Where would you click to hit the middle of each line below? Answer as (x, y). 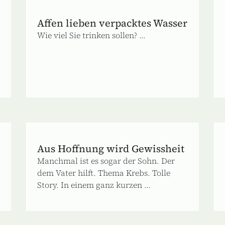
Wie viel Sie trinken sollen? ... (92, 35)
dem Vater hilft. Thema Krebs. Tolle (104, 173)
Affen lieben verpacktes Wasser (113, 23)
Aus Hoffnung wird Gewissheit (111, 148)
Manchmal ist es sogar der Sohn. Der (106, 160)
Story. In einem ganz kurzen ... (94, 185)
